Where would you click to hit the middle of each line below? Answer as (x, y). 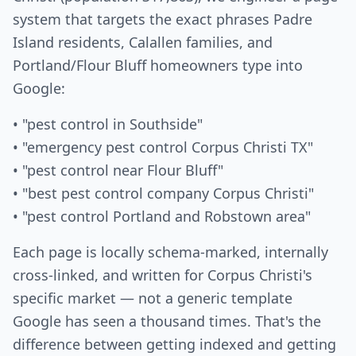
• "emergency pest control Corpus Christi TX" (163, 147)
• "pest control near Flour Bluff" (118, 170)
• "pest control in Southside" (108, 124)
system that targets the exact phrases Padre (163, 19)
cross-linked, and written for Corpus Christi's (163, 275)
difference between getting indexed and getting (174, 344)
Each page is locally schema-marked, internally (170, 252)
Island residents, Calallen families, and (143, 42)
